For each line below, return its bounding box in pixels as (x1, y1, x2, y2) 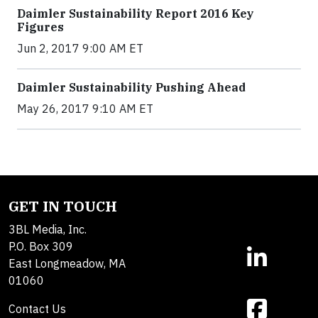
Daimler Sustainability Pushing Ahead (17, 79, 246, 94)
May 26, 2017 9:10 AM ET (17, 101, 153, 116)
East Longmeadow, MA (9, 256, 126, 270)
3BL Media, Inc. (9, 221, 87, 236)
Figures (17, 19, 64, 34)
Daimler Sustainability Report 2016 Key (17, 6, 254, 21)
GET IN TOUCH (9, 196, 117, 216)
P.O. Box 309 (9, 238, 73, 253)
